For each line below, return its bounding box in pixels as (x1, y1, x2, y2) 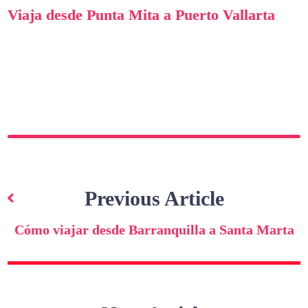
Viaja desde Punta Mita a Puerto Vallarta (8, 5, 276, 23)
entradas (7, 217, 102, 245)
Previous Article (84, 187, 224, 210)
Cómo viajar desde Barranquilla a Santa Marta (14, 222, 294, 238)
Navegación (7, 156, 135, 185)
